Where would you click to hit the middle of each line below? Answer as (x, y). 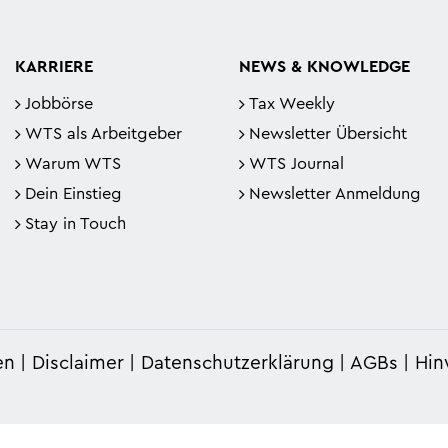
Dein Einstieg (73, 194)
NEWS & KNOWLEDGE (324, 67)
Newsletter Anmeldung (335, 194)
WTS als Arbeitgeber (103, 134)
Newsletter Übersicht (328, 134)
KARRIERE (54, 67)
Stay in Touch (75, 224)
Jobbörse (59, 104)
